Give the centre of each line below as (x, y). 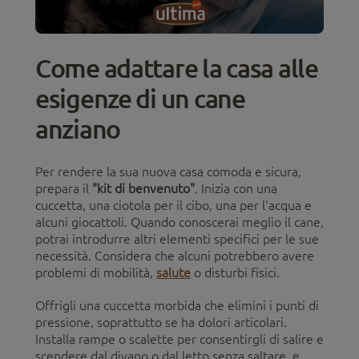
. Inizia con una (236, 189)
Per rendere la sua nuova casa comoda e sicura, (168, 172)
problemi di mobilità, (96, 273)
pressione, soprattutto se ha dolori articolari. (161, 323)
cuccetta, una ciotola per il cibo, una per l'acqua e (173, 206)
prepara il (62, 189)
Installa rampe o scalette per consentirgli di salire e (179, 339)
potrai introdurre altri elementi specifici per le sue (177, 239)
